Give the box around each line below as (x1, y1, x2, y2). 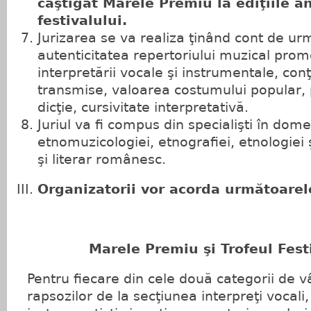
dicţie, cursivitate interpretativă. (37, 100, 249, 115)
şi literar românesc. (37, 152, 166, 167)
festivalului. (37, 13, 127, 28)
